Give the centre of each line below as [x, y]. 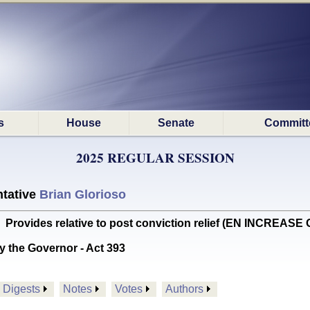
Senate [176, 123]
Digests [21, 289]
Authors [184, 289]
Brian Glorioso [83, 194]
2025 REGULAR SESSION [155, 158]
